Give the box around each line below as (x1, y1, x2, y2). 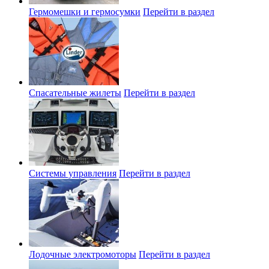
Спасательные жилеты (29, 87, 121, 98)
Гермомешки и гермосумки (29, 7, 141, 17)
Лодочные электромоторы (29, 249, 136, 259)
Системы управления (29, 168, 116, 179)
